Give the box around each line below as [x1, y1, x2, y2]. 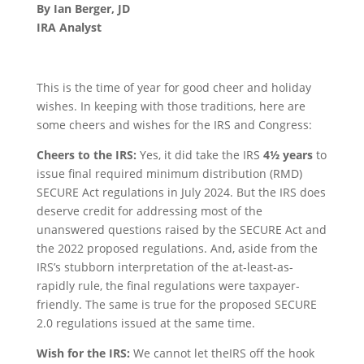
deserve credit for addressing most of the [36, 203, 262, 219]
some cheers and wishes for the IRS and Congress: [36, 117, 312, 132]
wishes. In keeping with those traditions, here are [36, 98, 305, 114]
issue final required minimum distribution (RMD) [36, 166, 302, 181]
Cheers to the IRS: [36, 147, 140, 162]
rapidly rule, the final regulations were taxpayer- [36, 278, 300, 293]
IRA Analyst [36, 19, 102, 35]
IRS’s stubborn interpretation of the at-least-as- [36, 259, 293, 275]
